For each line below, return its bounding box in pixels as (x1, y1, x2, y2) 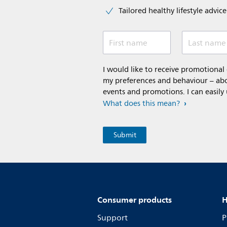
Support (97, 211, 128, 224)
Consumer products (97, 192, 172, 207)
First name (109, 36, 147, 50)
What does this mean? (103, 97, 180, 110)
